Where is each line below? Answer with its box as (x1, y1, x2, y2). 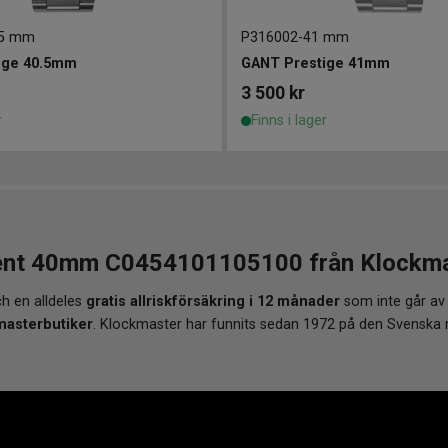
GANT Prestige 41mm (240, 55, 390, 73)
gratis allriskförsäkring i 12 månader (86, 293, 340, 311)
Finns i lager (250, 112, 327, 130)
